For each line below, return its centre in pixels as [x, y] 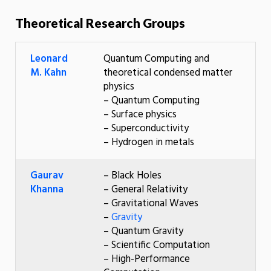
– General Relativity [145, 189]
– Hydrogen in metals [149, 142]
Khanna [48, 189]
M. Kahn [48, 73]
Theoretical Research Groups [100, 22]
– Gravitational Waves [151, 203]
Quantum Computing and [156, 59]
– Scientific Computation [157, 245]
